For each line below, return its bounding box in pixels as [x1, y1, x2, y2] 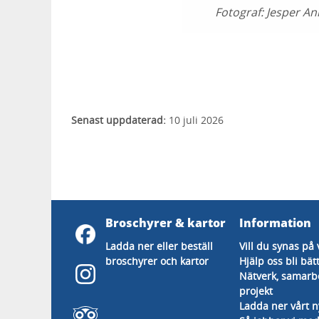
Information [239, 215, 311, 231]
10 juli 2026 [165, 113, 224, 127]
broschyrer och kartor [105, 254, 209, 268]
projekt [239, 284, 273, 298]
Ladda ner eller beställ [105, 239, 213, 253]
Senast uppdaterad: [70, 113, 166, 127]
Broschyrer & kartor [105, 215, 226, 231]
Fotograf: [215, 4, 266, 20]
